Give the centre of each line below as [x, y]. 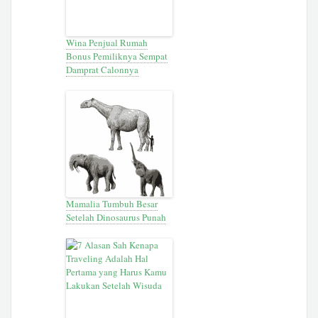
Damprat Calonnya [103, 69]
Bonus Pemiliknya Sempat [117, 56]
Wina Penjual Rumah [107, 42]
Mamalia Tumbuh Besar [112, 203]
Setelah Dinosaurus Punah [116, 217]
